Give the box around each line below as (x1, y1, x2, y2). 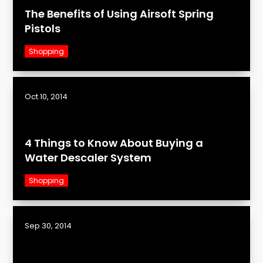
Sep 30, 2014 (25, 220, 72, 232)
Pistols (25, 21, 61, 36)
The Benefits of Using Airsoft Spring (25, 6, 214, 22)
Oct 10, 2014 (25, 91, 68, 103)
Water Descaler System (25, 150, 152, 166)
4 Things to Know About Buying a (25, 136, 204, 151)
